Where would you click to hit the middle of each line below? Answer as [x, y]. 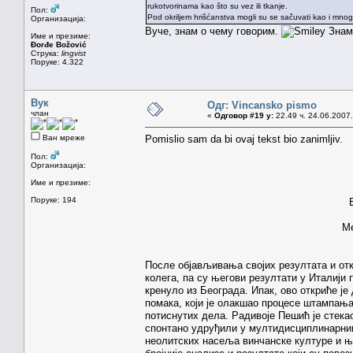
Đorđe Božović [59, 44]
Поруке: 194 [54, 199]
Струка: [46, 53]
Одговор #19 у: [244, 115]
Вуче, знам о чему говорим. [213, 31]
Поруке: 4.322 [57, 61]
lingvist [74, 53]
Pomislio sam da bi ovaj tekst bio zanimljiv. [244, 139]
